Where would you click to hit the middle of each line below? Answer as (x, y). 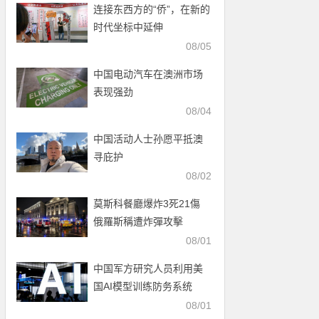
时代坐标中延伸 (129, 27)
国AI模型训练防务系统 (143, 286)
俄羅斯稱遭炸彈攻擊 (138, 221)
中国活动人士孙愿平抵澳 (148, 139)
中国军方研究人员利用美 (148, 268)
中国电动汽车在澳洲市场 (148, 74)
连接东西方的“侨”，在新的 (152, 9)
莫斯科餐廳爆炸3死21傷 (152, 204)
